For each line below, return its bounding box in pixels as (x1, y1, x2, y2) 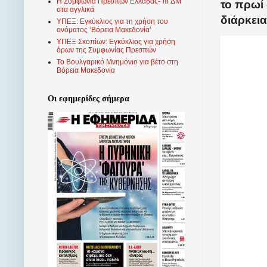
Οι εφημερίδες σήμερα (48, 94, 129, 104)
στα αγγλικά (57, 5, 94, 14)
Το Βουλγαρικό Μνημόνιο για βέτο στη (57, 58, 178, 67)
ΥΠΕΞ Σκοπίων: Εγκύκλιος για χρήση (57, 38, 175, 46)
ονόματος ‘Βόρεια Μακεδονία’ (57, 26, 151, 35)
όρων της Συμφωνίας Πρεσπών (57, 46, 156, 55)
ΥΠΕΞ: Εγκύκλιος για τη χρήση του (57, 17, 168, 26)
